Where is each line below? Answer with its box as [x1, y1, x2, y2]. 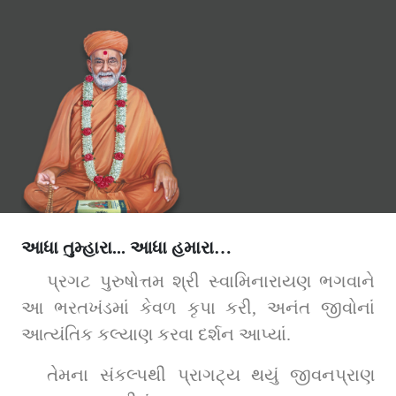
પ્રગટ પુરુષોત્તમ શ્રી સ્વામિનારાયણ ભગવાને [47, 270, 375, 291]
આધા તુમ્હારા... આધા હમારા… [21, 237, 232, 257]
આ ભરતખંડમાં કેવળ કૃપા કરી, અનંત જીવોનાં [21, 297, 375, 317]
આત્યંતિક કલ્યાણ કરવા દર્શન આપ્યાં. [21, 324, 291, 344]
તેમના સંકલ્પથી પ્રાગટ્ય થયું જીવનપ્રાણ [47, 364, 375, 385]
